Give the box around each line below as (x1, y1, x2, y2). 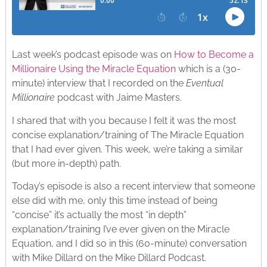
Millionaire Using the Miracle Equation (11, 63, 176, 75)
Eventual (185, 77, 223, 89)
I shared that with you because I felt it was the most (11, 114, 236, 126)
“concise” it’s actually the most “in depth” (11, 209, 187, 221)
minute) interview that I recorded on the (11, 77, 186, 89)
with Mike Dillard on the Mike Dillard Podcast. (11, 252, 206, 264)
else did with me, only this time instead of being (11, 195, 218, 207)
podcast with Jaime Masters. (54, 92, 182, 104)
